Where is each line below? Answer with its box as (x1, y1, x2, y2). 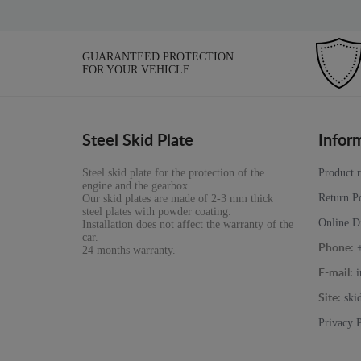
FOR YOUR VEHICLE (82, 64, 190, 77)
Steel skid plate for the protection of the (82, 167, 264, 180)
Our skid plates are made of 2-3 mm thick (82, 193, 273, 205)
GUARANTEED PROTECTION (82, 51, 234, 64)
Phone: (317, 243, 354, 255)
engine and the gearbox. (82, 180, 191, 193)
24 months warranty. (82, 244, 176, 257)
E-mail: (317, 268, 353, 280)
